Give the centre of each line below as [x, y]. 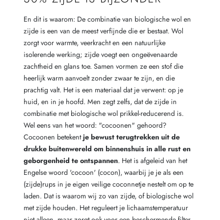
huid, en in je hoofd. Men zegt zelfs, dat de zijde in [100, 102]
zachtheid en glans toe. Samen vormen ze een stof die [103, 67]
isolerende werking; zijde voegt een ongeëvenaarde [100, 55]
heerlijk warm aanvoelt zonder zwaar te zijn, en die [99, 78]
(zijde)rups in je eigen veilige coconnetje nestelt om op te [108, 184]
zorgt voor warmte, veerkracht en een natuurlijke [94, 43]
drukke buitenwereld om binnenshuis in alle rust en [107, 149]
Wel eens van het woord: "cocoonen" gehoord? [95, 125]
